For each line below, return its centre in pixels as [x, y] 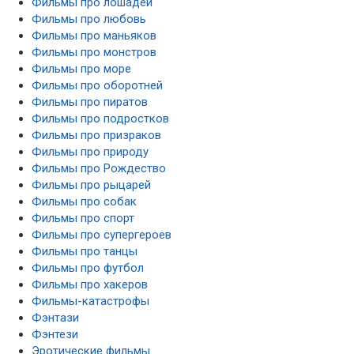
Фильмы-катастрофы [90, 301]
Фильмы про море [81, 68]
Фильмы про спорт [83, 218]
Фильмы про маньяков [94, 35]
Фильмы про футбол [88, 267]
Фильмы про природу [90, 151]
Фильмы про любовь [89, 19]
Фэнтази [55, 317]
